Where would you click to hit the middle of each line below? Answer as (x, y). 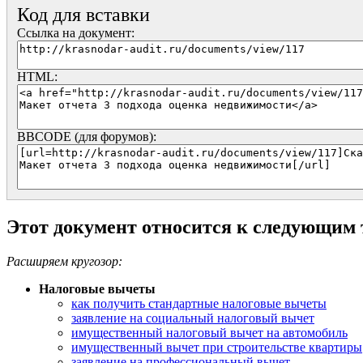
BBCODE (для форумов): (87, 137)
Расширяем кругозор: (64, 262)
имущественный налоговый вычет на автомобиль (209, 333)
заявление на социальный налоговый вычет (193, 318)
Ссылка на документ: (76, 33)
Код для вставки (83, 15)
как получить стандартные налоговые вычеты (199, 304)
